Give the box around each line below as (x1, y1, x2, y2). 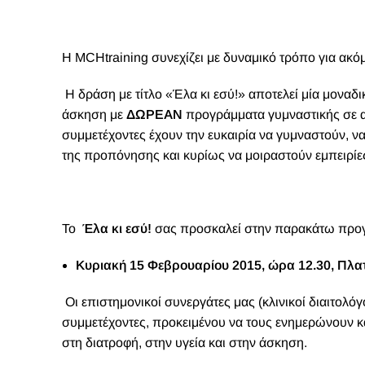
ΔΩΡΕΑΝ (126, 108, 182, 121)
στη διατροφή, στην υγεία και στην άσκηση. (62, 336, 307, 350)
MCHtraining (75, 51, 148, 64)
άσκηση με (62, 108, 126, 121)
